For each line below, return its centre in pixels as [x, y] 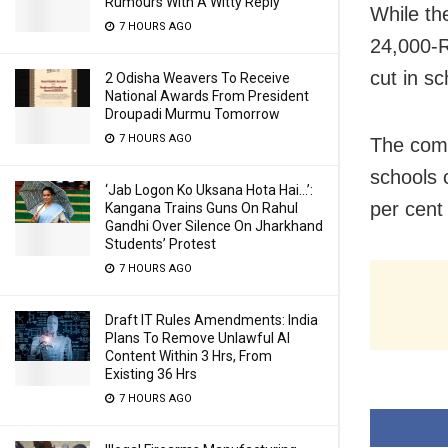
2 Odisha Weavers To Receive [197, 78]
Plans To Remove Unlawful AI [197, 338]
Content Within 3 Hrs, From [188, 356]
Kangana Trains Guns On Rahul [201, 208]
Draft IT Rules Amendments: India [211, 320]
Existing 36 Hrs [151, 374]
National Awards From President [207, 96]
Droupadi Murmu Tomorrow [192, 114]
